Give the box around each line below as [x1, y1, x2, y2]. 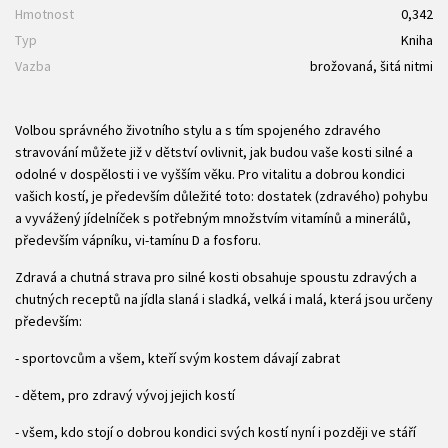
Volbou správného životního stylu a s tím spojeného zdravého [15, 120, 381, 139]
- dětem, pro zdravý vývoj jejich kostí [15, 385, 235, 404]
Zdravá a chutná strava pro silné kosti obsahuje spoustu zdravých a [15, 267, 417, 286]
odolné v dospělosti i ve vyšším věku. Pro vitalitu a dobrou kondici [15, 164, 405, 183]
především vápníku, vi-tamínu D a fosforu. [15, 230, 261, 249]
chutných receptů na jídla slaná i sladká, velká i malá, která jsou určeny [15, 289, 433, 308]
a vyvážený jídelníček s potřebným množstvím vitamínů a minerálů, [15, 208, 411, 227]
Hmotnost [15, 4, 74, 23]
